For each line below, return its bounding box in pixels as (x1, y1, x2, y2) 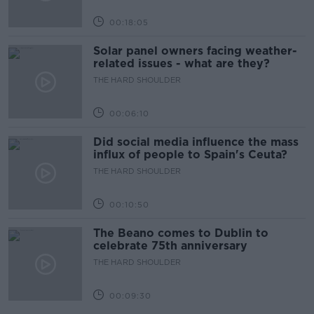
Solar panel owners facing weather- (93, 44, 297, 57)
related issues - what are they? (93, 57, 270, 70)
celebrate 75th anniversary (93, 239, 247, 252)
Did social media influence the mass (93, 135, 299, 149)
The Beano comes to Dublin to (93, 226, 268, 240)
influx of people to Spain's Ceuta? (93, 148, 287, 161)
